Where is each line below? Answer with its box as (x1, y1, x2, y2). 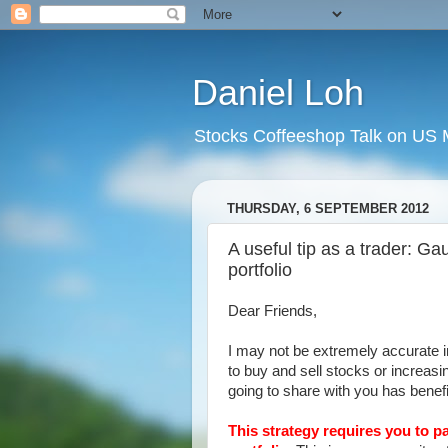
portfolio (228, 259, 292, 280)
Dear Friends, (228, 303, 317, 319)
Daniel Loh (192, 72, 364, 113)
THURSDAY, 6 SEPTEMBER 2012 (227, 201, 429, 217)
